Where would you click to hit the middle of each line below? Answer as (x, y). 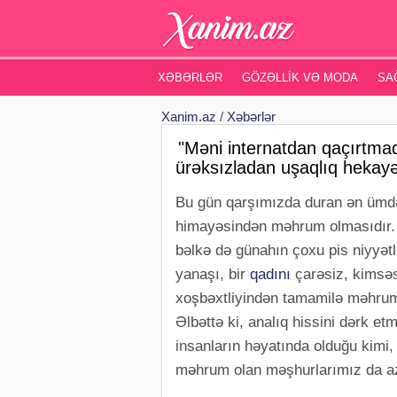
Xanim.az (189, 117)
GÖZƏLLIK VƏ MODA (300, 78)
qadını (270, 274)
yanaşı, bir (213, 274)
